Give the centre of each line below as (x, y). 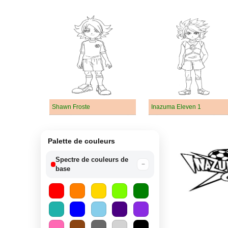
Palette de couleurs (81, 141)
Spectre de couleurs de (92, 160)
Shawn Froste (71, 107)
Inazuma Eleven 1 (176, 107)
